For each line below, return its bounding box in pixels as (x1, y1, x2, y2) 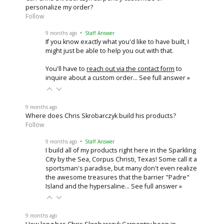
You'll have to (45, 64, 87, 73)
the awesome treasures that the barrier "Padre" (45, 172, 190, 181)
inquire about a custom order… (45, 73, 139, 82)
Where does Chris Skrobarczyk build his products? (25, 111, 176, 120)
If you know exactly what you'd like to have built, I (45, 37, 189, 46)
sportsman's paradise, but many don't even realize (45, 163, 197, 172)
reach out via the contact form (86, 64, 175, 73)
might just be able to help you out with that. (45, 46, 174, 55)
